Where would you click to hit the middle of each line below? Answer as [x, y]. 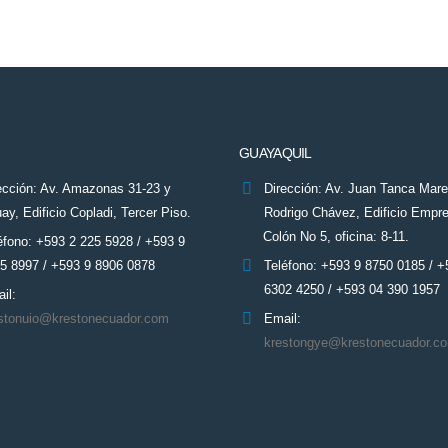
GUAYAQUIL [275, 153]
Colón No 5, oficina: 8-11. [324, 237]
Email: [282, 319]
